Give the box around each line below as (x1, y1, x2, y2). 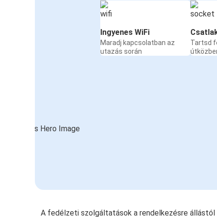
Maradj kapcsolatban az (100, 39, 175, 47)
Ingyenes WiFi (100, 28, 150, 37)
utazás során (100, 47, 142, 56)
